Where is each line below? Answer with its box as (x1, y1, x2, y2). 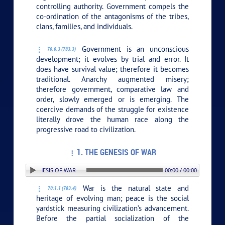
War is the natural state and (77, 183, 189, 193)
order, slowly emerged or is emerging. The (36, 94, 189, 104)
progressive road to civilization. (36, 124, 136, 134)
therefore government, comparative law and (36, 84, 189, 94)
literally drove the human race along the (36, 114, 189, 124)
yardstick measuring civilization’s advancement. (36, 203, 189, 213)
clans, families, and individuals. (36, 21, 133, 31)
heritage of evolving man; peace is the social (36, 193, 189, 203)
